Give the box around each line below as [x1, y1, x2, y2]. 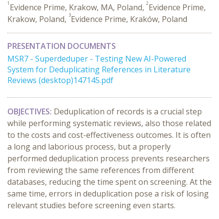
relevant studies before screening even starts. [7, 200, 175, 211]
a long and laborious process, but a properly [7, 141, 171, 152]
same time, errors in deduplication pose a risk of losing [7, 188, 209, 199]
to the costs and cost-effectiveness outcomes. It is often [7, 130, 211, 140]
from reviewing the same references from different [7, 165, 194, 175]
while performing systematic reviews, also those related [7, 118, 211, 129]
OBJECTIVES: [7, 106, 52, 117]
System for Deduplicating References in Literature [7, 64, 191, 75]
